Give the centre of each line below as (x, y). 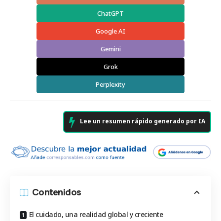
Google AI (110, 31)
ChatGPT (110, 13)
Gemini (110, 49)
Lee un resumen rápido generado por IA (143, 121)
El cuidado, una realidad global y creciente (96, 215)
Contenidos (57, 192)
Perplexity (110, 84)
